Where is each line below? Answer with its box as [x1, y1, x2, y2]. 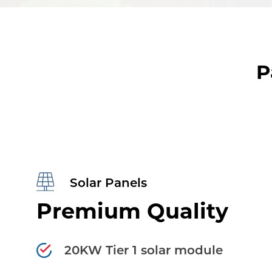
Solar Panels [70, 174, 148, 190]
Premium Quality [36, 195, 228, 224]
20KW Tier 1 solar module [64, 241, 223, 257]
